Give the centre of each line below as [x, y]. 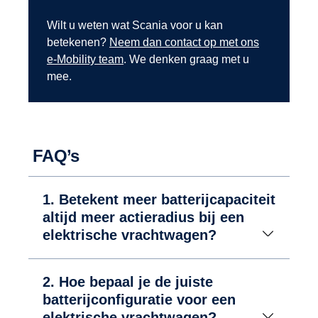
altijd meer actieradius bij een [143, 218]
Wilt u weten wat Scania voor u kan [135, 26]
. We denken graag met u [186, 60]
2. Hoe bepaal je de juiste [128, 282]
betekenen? [78, 43]
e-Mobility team [85, 60]
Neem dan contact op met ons [184, 43]
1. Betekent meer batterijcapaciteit [159, 200]
